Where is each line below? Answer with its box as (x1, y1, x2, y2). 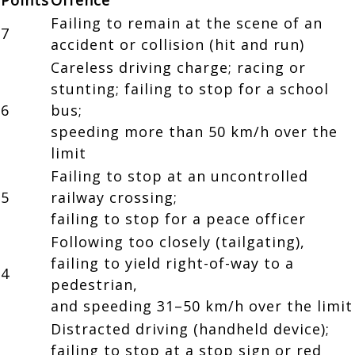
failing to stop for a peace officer (51, 208, 306, 228)
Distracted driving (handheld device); (51, 319, 330, 338)
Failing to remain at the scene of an (51, 13, 323, 32)
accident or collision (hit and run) (51, 34, 304, 54)
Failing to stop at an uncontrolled (51, 166, 308, 185)
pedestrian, (51, 274, 138, 294)
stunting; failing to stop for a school (51, 78, 329, 98)
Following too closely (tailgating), (51, 231, 305, 251)
